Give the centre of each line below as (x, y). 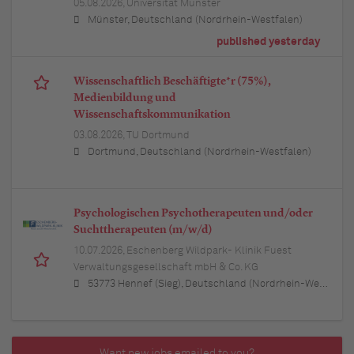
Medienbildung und (125, 98)
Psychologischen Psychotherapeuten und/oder (193, 214)
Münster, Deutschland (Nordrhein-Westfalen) (195, 21)
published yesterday (268, 42)
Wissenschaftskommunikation (152, 115)
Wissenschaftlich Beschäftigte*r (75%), (172, 82)
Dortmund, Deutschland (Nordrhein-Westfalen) (200, 153)
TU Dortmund (158, 136)
